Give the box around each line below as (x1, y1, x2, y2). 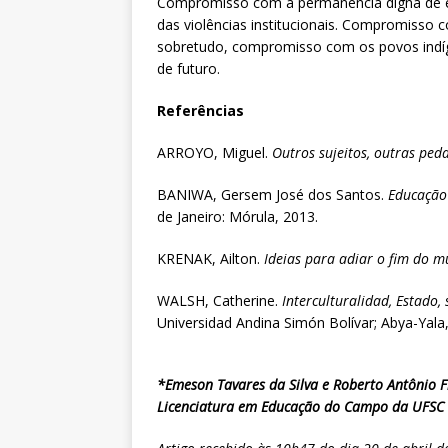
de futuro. (157, 59, 220, 79)
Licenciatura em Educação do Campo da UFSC (157, 397, 444, 417)
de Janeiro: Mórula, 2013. (157, 207, 318, 227)
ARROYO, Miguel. (157, 143, 272, 163)
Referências (157, 101, 244, 121)
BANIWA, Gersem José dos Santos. (157, 185, 388, 205)
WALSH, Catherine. (157, 291, 282, 311)
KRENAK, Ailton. (157, 249, 264, 269)
